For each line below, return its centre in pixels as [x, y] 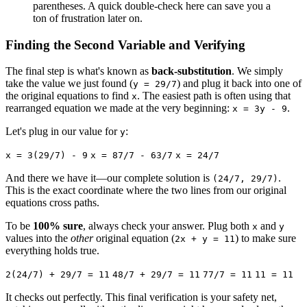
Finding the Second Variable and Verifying [125, 45]
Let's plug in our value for [63, 132]
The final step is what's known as [78, 71]
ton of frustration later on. [88, 18]
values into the [38, 238]
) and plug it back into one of [239, 84]
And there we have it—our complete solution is [109, 178]
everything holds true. [52, 251]
